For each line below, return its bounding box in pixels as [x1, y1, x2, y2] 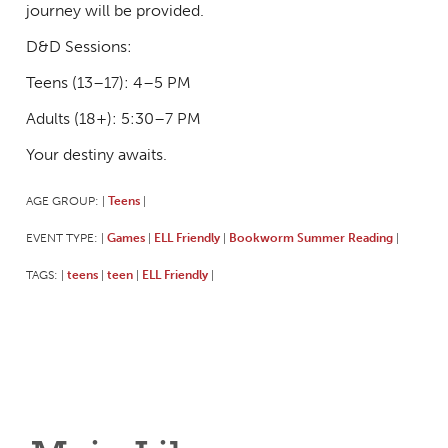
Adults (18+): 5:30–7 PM [25, 108, 201, 128]
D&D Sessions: [25, 36, 132, 56]
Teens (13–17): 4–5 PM [25, 72, 191, 92]
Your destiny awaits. [25, 144, 167, 164]
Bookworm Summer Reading [228, 229, 393, 245]
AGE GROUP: [25, 192, 102, 208]
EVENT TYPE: [25, 229, 101, 245]
